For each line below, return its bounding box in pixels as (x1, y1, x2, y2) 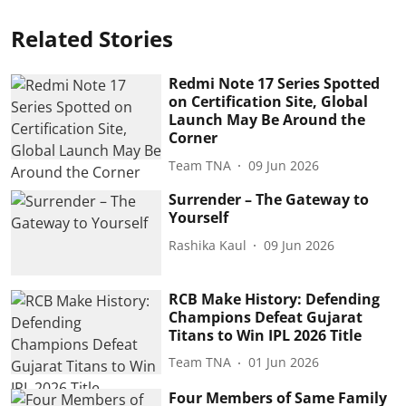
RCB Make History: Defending (169, 288, 381, 309)
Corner (169, 128, 218, 148)
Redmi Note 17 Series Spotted (169, 73, 381, 93)
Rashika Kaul (169, 236, 247, 254)
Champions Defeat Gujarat (169, 306, 363, 327)
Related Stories (11, 24, 173, 53)
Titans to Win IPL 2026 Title (169, 324, 362, 345)
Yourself (169, 208, 229, 227)
